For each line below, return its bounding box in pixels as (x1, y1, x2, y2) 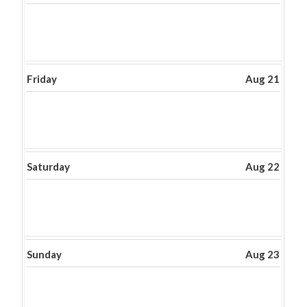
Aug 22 (245, 160, 280, 173)
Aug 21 (245, 73, 280, 85)
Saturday (27, 160, 71, 173)
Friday (27, 73, 58, 85)
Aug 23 (245, 248, 280, 260)
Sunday (27, 248, 62, 260)
